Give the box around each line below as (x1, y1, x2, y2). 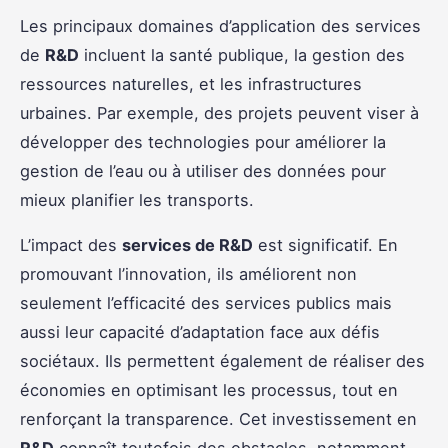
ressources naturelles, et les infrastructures (20, 73, 362, 94)
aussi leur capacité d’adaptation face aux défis (20, 321, 380, 342)
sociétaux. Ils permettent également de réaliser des (20, 350, 425, 371)
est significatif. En (253, 234, 398, 255)
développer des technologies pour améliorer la (20, 131, 386, 152)
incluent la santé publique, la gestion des (79, 44, 405, 65)
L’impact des (20, 234, 122, 255)
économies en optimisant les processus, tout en (20, 379, 398, 400)
